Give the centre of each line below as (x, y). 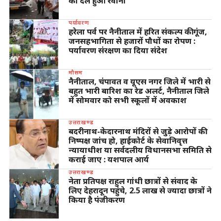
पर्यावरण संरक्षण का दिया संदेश (118, 50)
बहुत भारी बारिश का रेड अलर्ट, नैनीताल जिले (139, 91)
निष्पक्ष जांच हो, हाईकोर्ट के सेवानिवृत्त (128, 140)
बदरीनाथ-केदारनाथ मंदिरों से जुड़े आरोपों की (137, 131)
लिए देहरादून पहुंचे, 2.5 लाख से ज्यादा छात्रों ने (140, 190)
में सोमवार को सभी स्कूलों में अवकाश (127, 100)
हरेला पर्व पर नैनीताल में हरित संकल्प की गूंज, (138, 31)
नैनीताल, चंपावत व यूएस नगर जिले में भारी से (139, 81)
